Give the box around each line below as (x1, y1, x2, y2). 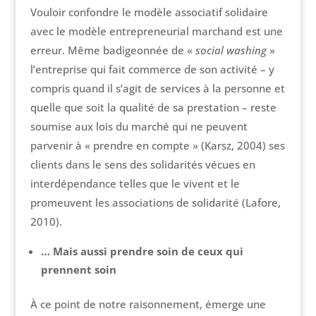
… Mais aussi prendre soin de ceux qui (40, 244, 243, 259)
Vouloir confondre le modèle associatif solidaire (30, 5, 268, 20)
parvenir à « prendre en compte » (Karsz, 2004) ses (30, 138, 285, 153)
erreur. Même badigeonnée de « (30, 43, 195, 58)
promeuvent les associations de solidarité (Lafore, (30, 195, 281, 210)
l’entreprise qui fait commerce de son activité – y (30, 62, 274, 77)
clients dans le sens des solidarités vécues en (30, 157, 255, 172)
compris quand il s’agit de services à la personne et (30, 81, 285, 96)
